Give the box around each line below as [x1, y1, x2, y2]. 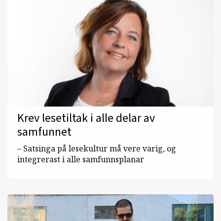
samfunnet [17, 123, 72, 141]
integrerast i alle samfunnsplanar [17, 153, 144, 165]
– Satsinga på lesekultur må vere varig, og [17, 143, 176, 154]
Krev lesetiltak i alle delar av [17, 109, 155, 127]
